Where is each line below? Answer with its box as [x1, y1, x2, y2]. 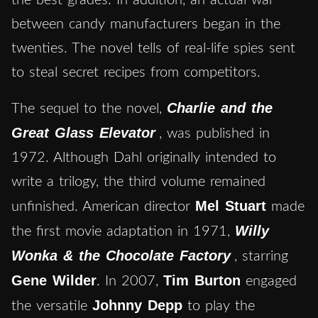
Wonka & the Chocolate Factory [11, 247, 231, 263]
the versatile [11, 298, 92, 313]
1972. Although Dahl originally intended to [11, 150, 276, 165]
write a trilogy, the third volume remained [11, 174, 265, 189]
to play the [182, 298, 255, 313]
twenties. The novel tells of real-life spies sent [11, 40, 295, 55]
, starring [234, 248, 288, 263]
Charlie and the [167, 99, 273, 116]
